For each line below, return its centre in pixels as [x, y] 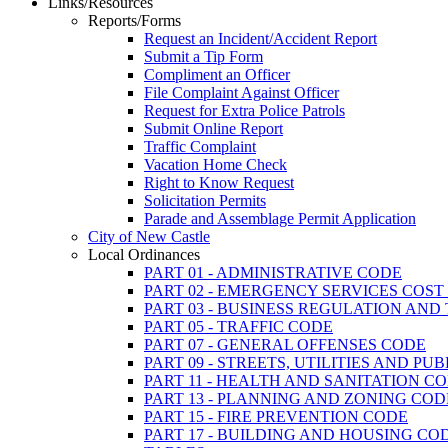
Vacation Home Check [215, 165]
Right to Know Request [219, 183]
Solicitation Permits [205, 201]
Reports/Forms [134, 21]
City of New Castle [149, 237]
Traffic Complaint [200, 147]
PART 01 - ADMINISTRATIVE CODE [273, 273]
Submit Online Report [213, 129]
